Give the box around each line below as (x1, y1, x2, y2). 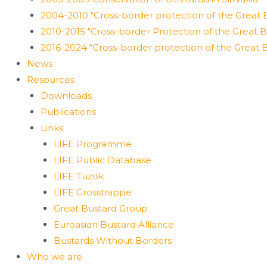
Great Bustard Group (54, 202, 148, 214)
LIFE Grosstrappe (54, 186, 132, 198)
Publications (40, 105, 96, 117)
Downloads (40, 89, 92, 101)
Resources (27, 73, 74, 85)
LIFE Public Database (54, 154, 151, 166)
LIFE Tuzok (54, 170, 104, 182)
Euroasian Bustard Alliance (54, 218, 174, 230)
